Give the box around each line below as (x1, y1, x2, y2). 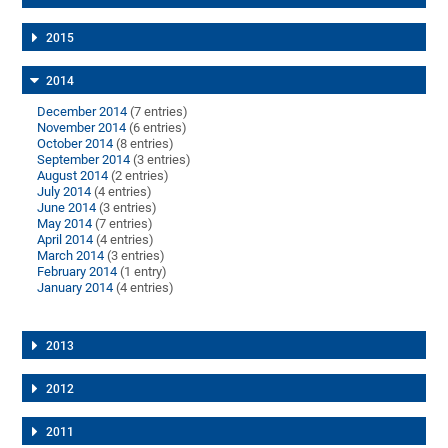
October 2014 (37, 136, 114, 152)
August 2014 (37, 168, 109, 184)
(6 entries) (126, 120, 188, 136)
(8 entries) (113, 136, 175, 152)
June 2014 (37, 200, 97, 216)
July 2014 (37, 184, 92, 200)
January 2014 (37, 280, 114, 296)
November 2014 (37, 120, 127, 136)
